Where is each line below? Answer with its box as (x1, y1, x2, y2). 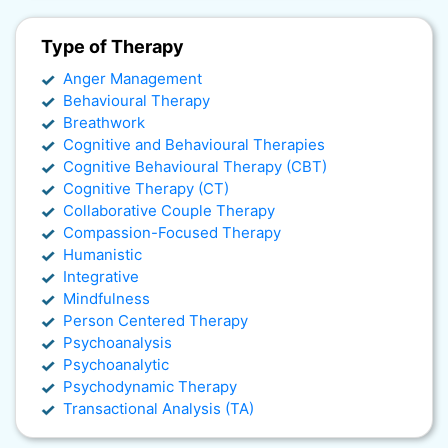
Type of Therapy (41, 36, 184, 58)
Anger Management (63, 69, 202, 89)
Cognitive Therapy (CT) (63, 179, 229, 199)
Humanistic (63, 245, 142, 265)
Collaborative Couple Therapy (63, 201, 275, 221)
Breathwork (63, 113, 145, 133)
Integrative (63, 267, 139, 287)
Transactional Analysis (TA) (63, 399, 254, 419)
